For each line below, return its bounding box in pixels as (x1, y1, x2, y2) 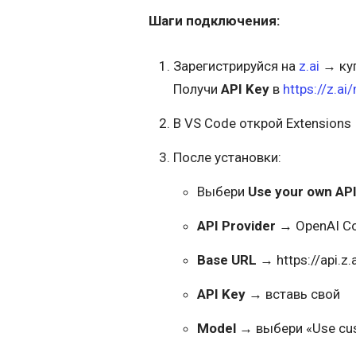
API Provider (197, 218, 277, 234)
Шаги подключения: (149, 12, 280, 29)
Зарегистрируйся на (172, 58, 299, 75)
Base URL (197, 252, 257, 269)
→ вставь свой (246, 286, 341, 303)
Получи (172, 81, 221, 98)
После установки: (172, 149, 281, 166)
